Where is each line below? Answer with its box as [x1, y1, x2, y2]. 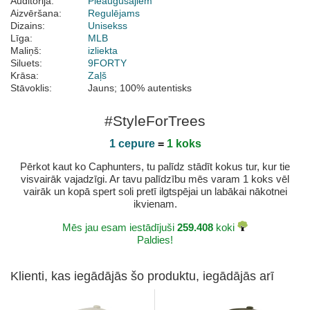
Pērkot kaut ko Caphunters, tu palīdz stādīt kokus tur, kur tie [20, 161, 290, 173]
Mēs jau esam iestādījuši [62, 221, 177, 234]
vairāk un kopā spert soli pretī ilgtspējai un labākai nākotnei [23, 185, 287, 198]
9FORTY [88, 57, 127, 69]
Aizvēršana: [10, 8, 62, 19]
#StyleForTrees [104, 113, 206, 129]
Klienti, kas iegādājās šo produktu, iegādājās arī [10, 269, 274, 284]
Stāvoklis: [10, 82, 52, 94]
